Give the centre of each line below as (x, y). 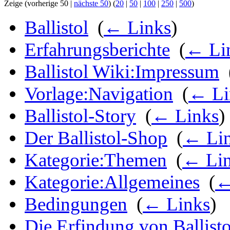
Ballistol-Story (80, 116)
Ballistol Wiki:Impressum (122, 72)
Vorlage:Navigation (99, 94)
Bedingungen (76, 204)
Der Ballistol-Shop (96, 138)
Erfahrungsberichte (97, 50)
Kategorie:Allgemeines (112, 182)
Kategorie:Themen (96, 160)
